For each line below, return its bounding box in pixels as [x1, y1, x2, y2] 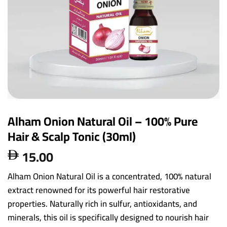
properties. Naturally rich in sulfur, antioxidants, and [8, 196, 197, 212]
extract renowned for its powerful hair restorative [8, 182, 190, 199]
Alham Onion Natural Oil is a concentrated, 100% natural [8, 168, 211, 185]
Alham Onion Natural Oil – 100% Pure [8, 109, 198, 133]
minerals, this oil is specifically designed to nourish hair [8, 209, 209, 226]
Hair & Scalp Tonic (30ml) [8, 125, 136, 148]
